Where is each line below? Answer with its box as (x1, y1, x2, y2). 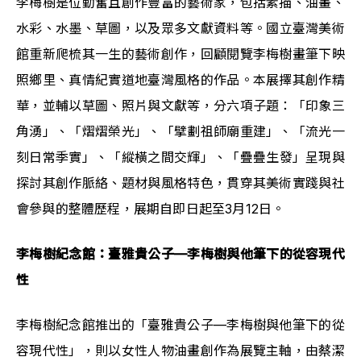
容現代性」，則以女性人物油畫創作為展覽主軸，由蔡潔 (16, 342, 345, 359)
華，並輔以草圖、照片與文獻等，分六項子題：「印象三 (16, 97, 345, 114)
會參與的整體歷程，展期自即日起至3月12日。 (16, 200, 285, 217)
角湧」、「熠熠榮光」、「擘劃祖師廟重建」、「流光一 (16, 122, 345, 139)
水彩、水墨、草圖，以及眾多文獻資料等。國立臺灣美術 (16, 19, 345, 36)
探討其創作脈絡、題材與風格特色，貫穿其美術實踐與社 (16, 174, 345, 191)
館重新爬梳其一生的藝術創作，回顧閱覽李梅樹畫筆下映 (16, 45, 345, 62)
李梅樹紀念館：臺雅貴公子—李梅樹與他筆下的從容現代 (16, 245, 345, 262)
